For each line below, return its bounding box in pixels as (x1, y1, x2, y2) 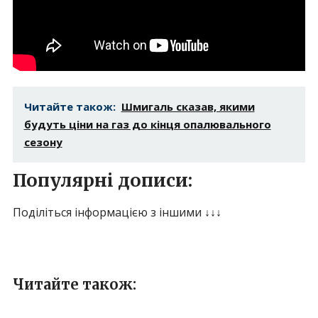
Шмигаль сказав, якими (121, 99, 255, 114)
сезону (23, 135, 62, 150)
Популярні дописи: (12, 169, 192, 192)
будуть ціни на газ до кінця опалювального (23, 117, 271, 132)
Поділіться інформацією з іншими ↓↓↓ (12, 204, 221, 221)
